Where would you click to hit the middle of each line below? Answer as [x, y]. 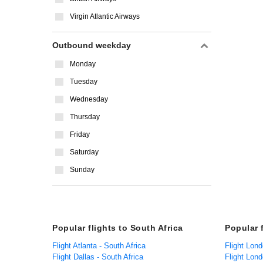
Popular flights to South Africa [118, 228]
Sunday [82, 170]
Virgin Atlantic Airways [105, 16]
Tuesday [84, 82]
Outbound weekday [92, 45]
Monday [83, 64]
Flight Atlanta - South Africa [99, 246]
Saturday [84, 152]
